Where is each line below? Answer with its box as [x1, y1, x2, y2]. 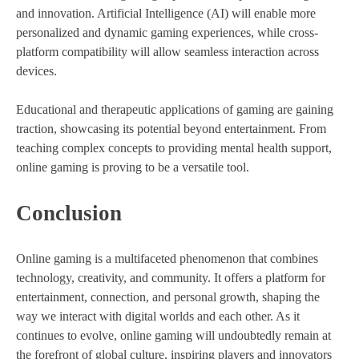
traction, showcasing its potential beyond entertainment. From [16, 121, 326, 135]
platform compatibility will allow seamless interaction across [16, 44, 319, 58]
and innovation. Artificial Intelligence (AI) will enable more [16, 6, 316, 20]
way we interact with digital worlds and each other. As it [16, 309, 300, 324]
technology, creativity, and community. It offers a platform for [16, 271, 325, 285]
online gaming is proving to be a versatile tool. [16, 159, 249, 174]
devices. [16, 63, 57, 78]
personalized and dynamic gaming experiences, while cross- [16, 25, 318, 39]
